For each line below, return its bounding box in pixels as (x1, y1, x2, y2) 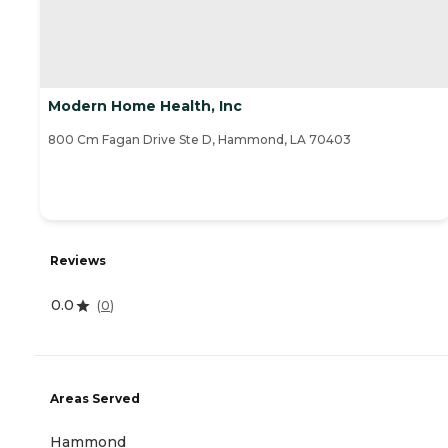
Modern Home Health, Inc (48, 96, 242, 115)
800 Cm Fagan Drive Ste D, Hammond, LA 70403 (48, 131, 351, 147)
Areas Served (50, 391, 140, 407)
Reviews (50, 253, 106, 269)
